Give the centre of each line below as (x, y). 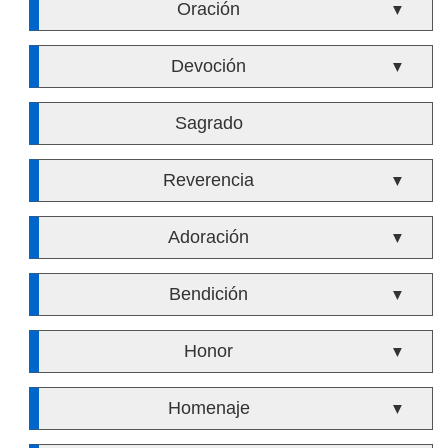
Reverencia (209, 180)
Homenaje (208, 408)
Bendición (209, 294)
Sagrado (208, 123)
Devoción (209, 66)
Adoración (209, 237)
